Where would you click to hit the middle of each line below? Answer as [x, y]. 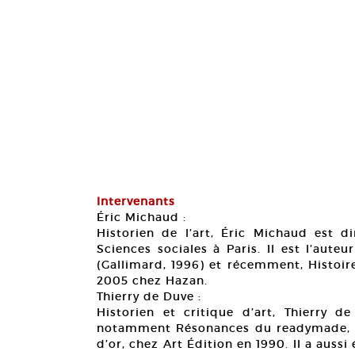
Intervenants [136, 201]
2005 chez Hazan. [152, 281]
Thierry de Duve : [149, 296]
